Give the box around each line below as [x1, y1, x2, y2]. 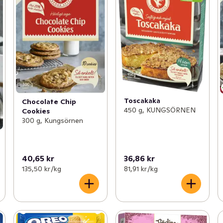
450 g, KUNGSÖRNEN [123, 106, 196, 115]
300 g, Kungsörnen [21, 116, 83, 125]
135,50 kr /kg [21, 164, 61, 173]
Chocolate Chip [21, 97, 76, 107]
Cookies [21, 107, 50, 116]
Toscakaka [123, 96, 160, 106]
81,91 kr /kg [123, 164, 158, 173]
